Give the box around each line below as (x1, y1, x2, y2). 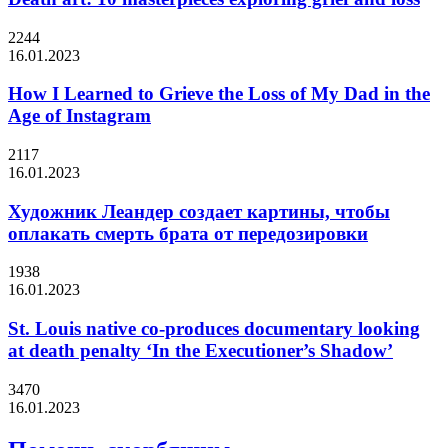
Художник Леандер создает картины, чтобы (8, 200, 390, 222)
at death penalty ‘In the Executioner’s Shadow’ (8, 340, 393, 362)
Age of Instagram (8, 105, 151, 127)
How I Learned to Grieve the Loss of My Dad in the (8, 83, 430, 105)
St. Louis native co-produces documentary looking (8, 318, 420, 340)
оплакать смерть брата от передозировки (8, 222, 368, 244)
